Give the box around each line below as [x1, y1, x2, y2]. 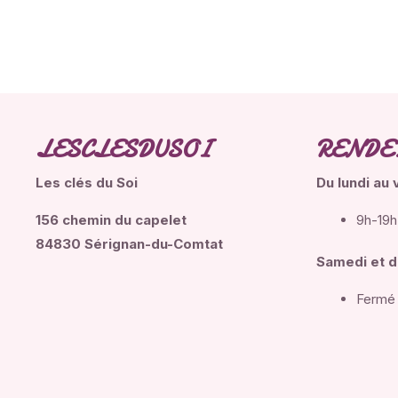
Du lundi [316, 174, 373, 192]
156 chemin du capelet [36, 211, 187, 229]
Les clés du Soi [36, 174, 138, 192]
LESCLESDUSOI [36, 133, 211, 167]
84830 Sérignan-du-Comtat [36, 235, 223, 253]
